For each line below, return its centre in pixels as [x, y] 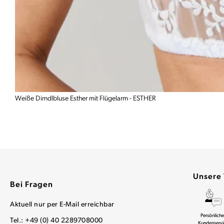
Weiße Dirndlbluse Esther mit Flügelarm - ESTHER [85, 99]
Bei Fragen [31, 185]
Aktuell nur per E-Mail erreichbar [62, 205]
